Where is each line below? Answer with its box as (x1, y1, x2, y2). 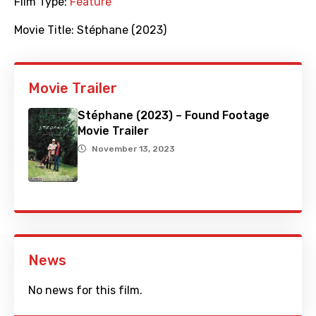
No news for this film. (28, 284, 142, 298)
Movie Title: (14, 23, 77, 37)
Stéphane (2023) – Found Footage (78, 109, 269, 123)
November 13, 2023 (92, 144, 175, 154)
